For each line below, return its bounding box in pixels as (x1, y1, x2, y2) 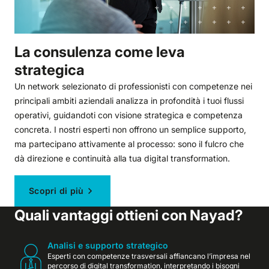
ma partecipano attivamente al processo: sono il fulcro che (14, 138, 244, 149)
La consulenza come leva (14, 43, 185, 61)
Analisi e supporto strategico (47, 240, 168, 250)
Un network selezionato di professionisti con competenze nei (14, 80, 252, 91)
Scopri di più (29, 185, 84, 196)
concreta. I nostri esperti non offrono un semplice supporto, (14, 124, 246, 134)
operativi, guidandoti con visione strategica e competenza (14, 109, 243, 120)
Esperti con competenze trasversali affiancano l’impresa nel (47, 251, 250, 261)
